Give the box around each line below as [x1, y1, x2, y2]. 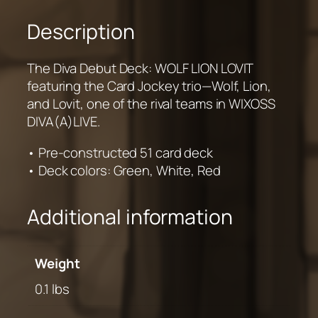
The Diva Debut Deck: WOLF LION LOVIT [27, 59, 253, 78]
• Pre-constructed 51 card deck [27, 143, 213, 162]
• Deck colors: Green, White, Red [27, 160, 221, 180]
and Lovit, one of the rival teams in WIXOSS [27, 94, 275, 114]
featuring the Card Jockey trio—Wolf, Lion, [27, 77, 271, 96]
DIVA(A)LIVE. [27, 112, 100, 131]
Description [27, 17, 135, 45]
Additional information [27, 202, 233, 231]
